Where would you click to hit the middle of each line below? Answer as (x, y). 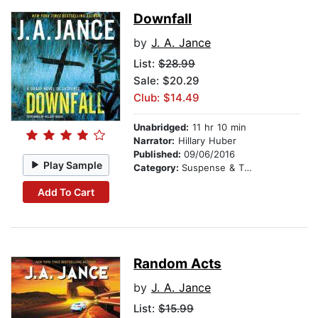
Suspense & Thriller (213, 168)
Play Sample (73, 165)
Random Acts (177, 264)
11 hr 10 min (218, 127)
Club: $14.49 (166, 98)
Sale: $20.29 (166, 81)
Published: (159, 154)
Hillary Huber (205, 141)
